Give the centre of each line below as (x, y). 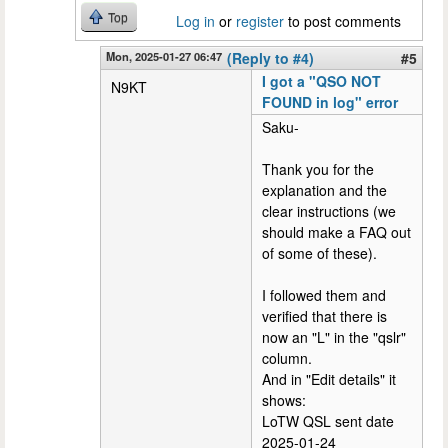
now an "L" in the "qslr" (334, 337)
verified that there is (324, 316)
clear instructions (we (329, 211)
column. (287, 358)
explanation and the (324, 190)
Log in (195, 21)
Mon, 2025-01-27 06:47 (164, 56)
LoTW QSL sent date (328, 421)
